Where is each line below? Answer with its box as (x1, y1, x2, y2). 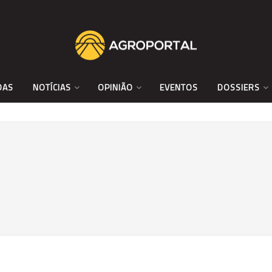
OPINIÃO (97, 81, 133, 93)
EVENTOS (159, 81, 198, 93)
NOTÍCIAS (32, 81, 71, 93)
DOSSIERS (217, 81, 260, 93)
